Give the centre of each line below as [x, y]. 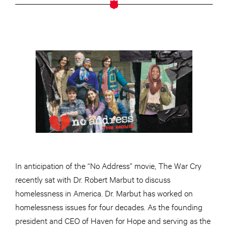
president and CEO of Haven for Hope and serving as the [113, 220]
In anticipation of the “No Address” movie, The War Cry [108, 165]
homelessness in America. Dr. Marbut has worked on [104, 193]
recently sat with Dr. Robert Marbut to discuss [93, 179]
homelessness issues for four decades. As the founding [109, 207]
